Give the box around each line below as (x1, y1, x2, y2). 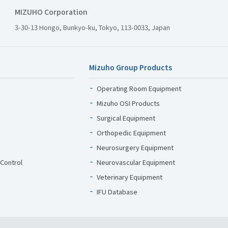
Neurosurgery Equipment (97, 142, 174, 152)
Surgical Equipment (97, 113, 155, 123)
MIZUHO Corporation (15, 7, 88, 17)
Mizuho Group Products (89, 62, 172, 72)
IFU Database (97, 187, 137, 196)
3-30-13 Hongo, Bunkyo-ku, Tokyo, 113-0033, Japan (15, 22, 170, 32)
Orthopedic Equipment (97, 128, 166, 137)
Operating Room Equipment (97, 83, 181, 93)
